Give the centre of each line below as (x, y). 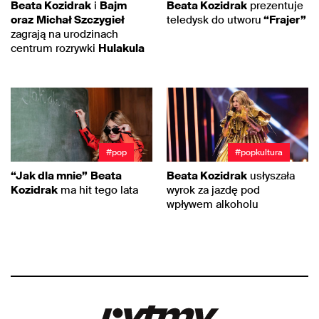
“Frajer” (284, 20)
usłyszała (271, 176)
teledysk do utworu (214, 20)
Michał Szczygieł (80, 20)
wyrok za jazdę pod (213, 190)
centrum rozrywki (54, 48)
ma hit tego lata (98, 190)
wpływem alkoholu (213, 204)
